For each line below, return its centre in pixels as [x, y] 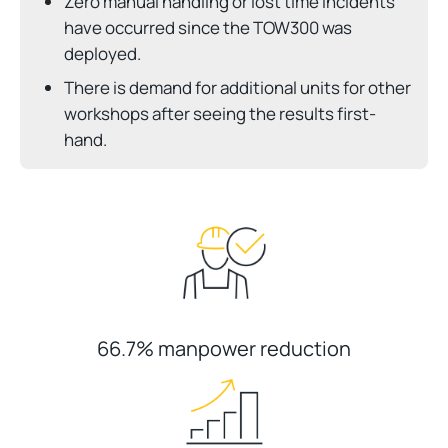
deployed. [102, 54]
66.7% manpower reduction [224, 349]
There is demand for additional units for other [237, 88]
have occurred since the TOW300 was [208, 28]
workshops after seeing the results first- [220, 114]
